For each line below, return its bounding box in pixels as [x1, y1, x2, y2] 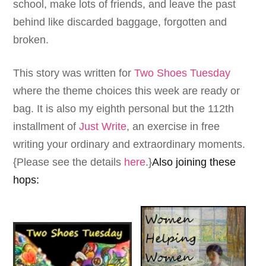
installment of [13, 121, 80, 133]
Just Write [79, 121, 127, 133]
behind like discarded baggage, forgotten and [13, 16, 227, 28]
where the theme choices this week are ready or [13, 85, 240, 97]
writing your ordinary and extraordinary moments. [13, 138, 246, 151]
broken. [13, 34, 49, 46]
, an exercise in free [126, 121, 220, 133]
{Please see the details [13, 156, 125, 169]
